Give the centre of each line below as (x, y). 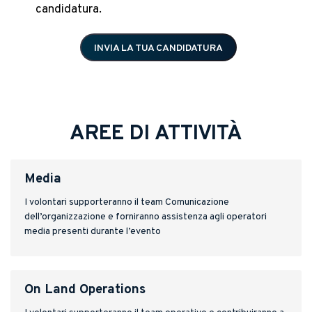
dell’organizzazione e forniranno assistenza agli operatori (146, 217)
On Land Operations (85, 289)
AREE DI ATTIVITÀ (156, 134)
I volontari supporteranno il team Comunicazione (127, 202)
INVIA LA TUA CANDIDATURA (158, 49)
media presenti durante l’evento (93, 231)
